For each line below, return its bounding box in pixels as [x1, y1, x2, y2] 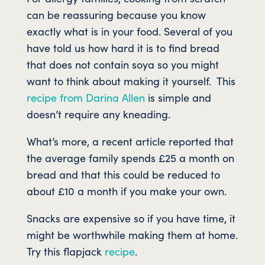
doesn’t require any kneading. [26, 106, 170, 122]
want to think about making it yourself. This [26, 73, 235, 89]
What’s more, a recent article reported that [26, 134, 234, 149]
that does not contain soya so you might [26, 57, 219, 72]
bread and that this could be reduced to [26, 167, 220, 182]
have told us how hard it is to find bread [26, 40, 219, 56]
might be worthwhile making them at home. [26, 227, 238, 243]
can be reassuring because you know [26, 7, 206, 22]
